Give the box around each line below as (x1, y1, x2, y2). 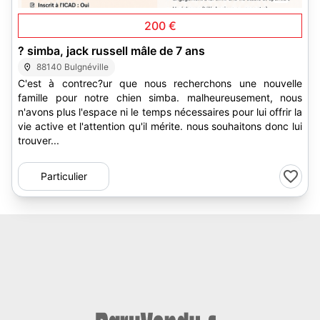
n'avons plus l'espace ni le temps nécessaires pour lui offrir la (18, 106, 302, 118)
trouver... (18, 134, 59, 146)
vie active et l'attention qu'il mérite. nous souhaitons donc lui (18, 120, 302, 132)
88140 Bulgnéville (36, 61, 109, 72)
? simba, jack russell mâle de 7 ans (27, 44, 205, 58)
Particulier (40, 170, 87, 182)
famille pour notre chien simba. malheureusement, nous (18, 91, 302, 104)
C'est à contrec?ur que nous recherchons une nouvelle (18, 77, 302, 89)
